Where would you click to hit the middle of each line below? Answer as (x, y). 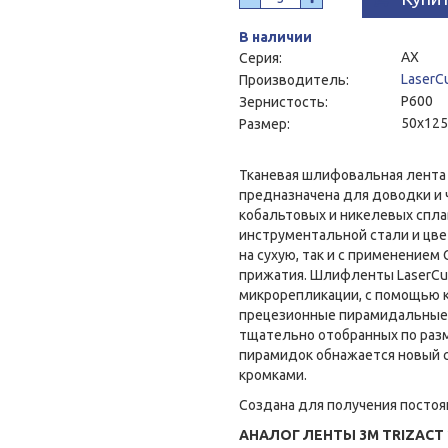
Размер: (266, 124)
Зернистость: (285, 102)
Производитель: (295, 80)
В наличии (275, 37)
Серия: (262, 58)
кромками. (273, 375)
